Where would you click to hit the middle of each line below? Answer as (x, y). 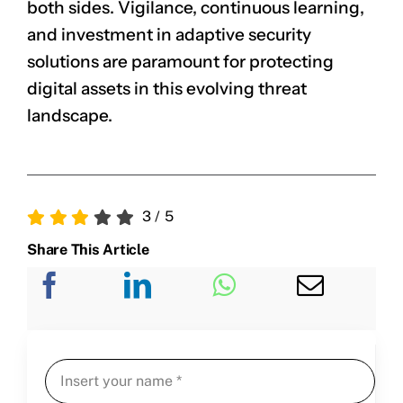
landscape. (70, 115)
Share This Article (88, 249)
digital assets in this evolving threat (167, 88)
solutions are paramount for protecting (180, 61)
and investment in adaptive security (169, 34)
